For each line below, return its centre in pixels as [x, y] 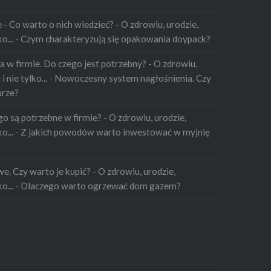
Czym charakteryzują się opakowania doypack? [116, 38]
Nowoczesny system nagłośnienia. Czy [133, 78]
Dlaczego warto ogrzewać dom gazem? [101, 185]
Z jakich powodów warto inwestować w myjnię [116, 132]
